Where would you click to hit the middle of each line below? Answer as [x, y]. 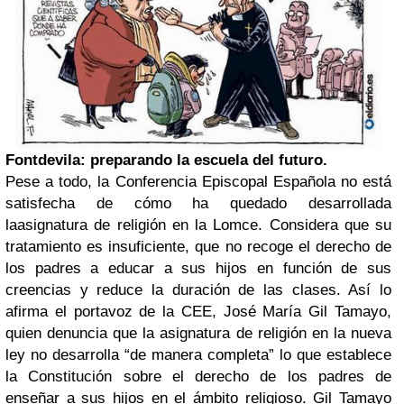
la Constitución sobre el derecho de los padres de [198, 376]
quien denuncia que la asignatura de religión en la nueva [198, 333]
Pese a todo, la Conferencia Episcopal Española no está [198, 181]
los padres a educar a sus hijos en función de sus [198, 268]
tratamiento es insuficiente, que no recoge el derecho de [198, 246]
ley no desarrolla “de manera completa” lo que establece [198, 354]
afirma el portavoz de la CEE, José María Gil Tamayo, [198, 311]
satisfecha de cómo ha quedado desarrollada [198, 203]
